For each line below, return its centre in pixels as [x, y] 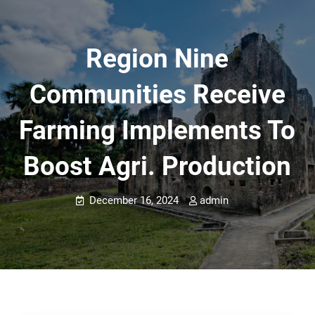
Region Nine [157, 59]
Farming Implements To [157, 130]
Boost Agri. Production [157, 166]
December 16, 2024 [134, 200]
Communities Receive [157, 95]
